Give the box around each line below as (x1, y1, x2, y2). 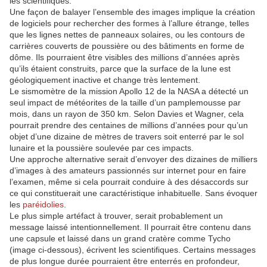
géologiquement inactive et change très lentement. (10, 75, 200, 85)
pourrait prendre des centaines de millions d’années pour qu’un (10, 120, 248, 131)
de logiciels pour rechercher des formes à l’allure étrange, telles (10, 18, 249, 29)
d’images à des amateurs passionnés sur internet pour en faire (10, 166, 246, 176)
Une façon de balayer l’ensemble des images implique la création (10, 7, 255, 17)
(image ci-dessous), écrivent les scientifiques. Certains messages (10, 245, 256, 255)
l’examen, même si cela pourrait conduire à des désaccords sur (10, 177, 249, 187)
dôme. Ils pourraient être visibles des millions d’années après (10, 52, 240, 63)
